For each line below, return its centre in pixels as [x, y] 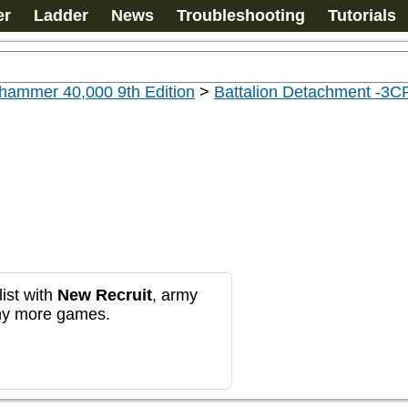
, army [175, 295]
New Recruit [105, 295]
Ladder [61, 15]
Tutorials [362, 15]
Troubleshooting [241, 15]
